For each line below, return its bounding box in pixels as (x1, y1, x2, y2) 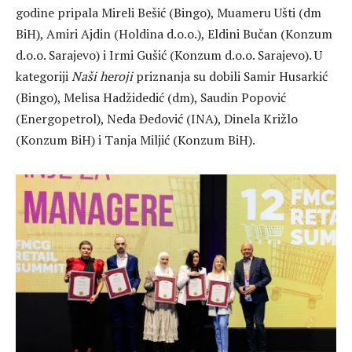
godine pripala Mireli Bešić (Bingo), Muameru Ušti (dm (16, 4, 321, 22)
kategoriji (16, 68, 71, 86)
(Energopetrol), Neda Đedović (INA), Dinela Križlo (16, 110, 298, 128)
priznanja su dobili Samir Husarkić (133, 68, 328, 86)
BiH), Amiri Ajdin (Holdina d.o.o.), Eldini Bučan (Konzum (16, 25, 332, 43)
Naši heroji (71, 68, 133, 86)
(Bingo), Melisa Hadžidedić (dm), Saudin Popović (16, 89, 286, 107)
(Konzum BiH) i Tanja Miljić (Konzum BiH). (16, 131, 255, 149)
